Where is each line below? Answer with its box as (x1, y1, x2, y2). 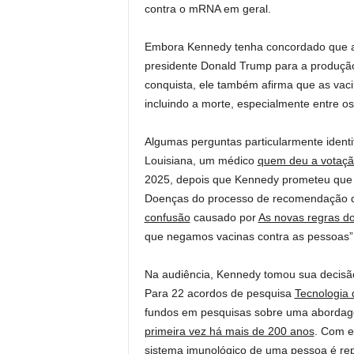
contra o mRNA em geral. (144, 2, 271, 15)
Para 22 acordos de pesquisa (144, 287, 295, 299)
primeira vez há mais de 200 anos (144, 325, 314, 337)
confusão (144, 211, 190, 224)
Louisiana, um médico (144, 154, 258, 167)
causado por (190, 211, 258, 224)
